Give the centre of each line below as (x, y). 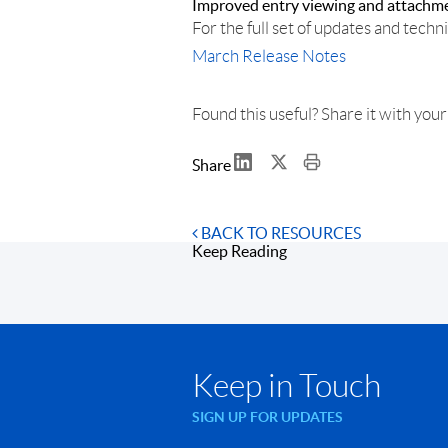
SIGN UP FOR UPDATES (267, 417)
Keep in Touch (286, 386)
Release (270, 56)
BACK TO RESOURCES (279, 233)
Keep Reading (239, 251)
